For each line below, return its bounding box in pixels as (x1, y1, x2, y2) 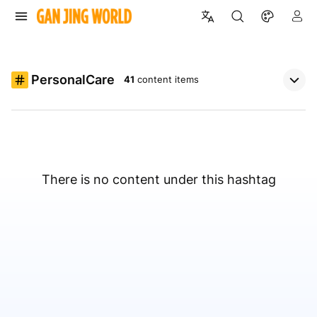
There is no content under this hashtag (41, 172, 276, 188)
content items (137, 74, 199, 86)
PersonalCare (31, 72, 115, 88)
